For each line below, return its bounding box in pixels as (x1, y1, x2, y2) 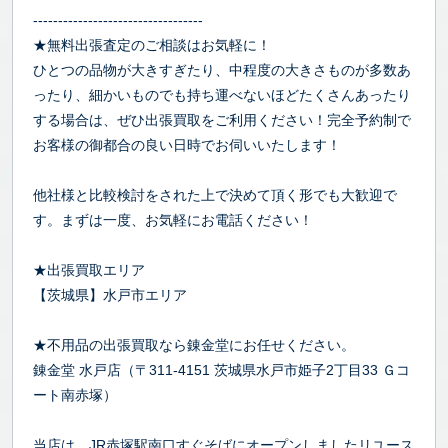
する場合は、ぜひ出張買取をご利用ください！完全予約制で (33, 111, 411, 128)
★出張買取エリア (33, 261, 145, 278)
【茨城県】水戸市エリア (33, 286, 187, 303)
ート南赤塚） (33, 386, 117, 403)
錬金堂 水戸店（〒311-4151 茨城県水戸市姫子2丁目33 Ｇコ (33, 361, 410, 378)
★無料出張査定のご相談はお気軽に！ (33, 36, 271, 53)
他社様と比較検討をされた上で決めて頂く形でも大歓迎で (33, 186, 397, 203)
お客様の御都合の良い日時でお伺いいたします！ (33, 136, 341, 153)
